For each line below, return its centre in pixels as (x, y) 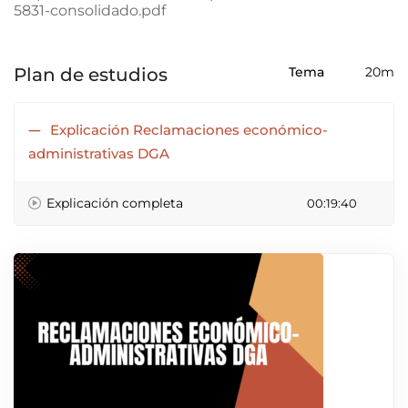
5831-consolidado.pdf (90, 10)
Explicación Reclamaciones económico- (189, 130)
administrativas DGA (99, 153)
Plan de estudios (91, 75)
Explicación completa (115, 203)
